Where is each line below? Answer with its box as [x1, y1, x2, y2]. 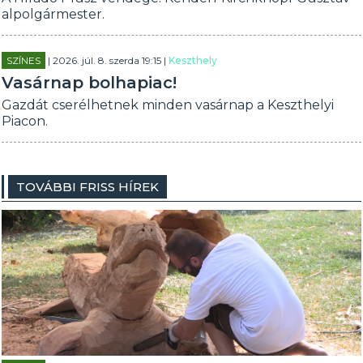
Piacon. [2, 113, 49, 129]
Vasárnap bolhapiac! [2, 73, 177, 92]
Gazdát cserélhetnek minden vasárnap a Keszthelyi [2, 97, 335, 113]
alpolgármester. [2, 6, 105, 22]
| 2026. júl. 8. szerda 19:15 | [45, 54, 169, 66]
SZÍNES [6, 54, 41, 66]
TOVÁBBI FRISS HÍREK [16, 179, 160, 194]
